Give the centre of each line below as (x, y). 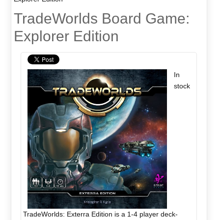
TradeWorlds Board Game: (101, 19)
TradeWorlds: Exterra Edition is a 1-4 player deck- (101, 214)
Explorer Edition (66, 36)
